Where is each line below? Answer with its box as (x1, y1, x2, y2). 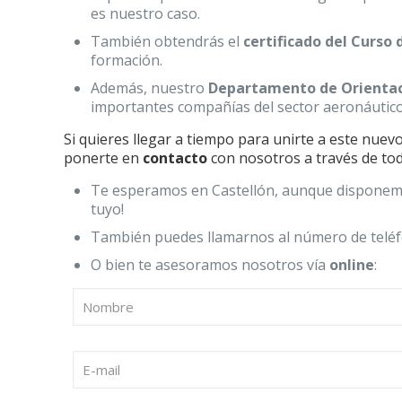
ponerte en (64, 148, 144, 168)
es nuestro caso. (91, 4, 201, 23)
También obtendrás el (91, 31, 244, 51)
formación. (91, 50, 163, 70)
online (329, 255, 375, 275)
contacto (143, 148, 208, 168)
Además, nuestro (91, 78, 209, 98)
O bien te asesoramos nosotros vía (91, 255, 330, 275)
